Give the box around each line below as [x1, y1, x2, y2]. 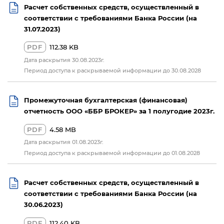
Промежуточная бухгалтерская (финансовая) [23, 95, 187, 104]
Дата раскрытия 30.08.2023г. [23, 55, 104, 63]
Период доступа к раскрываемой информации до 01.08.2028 [23, 148, 200, 156]
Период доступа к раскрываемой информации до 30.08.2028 [23, 66, 201, 74]
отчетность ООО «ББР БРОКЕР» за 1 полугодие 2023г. [23, 106, 214, 115]
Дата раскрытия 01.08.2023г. [23, 138, 103, 146]
